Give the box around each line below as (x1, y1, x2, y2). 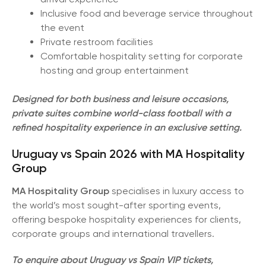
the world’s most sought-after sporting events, (12, 199, 221, 211)
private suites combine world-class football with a (12, 107, 231, 119)
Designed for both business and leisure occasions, (12, 93, 229, 104)
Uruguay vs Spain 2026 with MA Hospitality (12, 146, 244, 161)
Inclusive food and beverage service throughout (40, 7, 253, 19)
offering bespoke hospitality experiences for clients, (12, 213, 241, 225)
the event (40, 21, 84, 33)
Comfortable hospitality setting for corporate (40, 50, 243, 62)
